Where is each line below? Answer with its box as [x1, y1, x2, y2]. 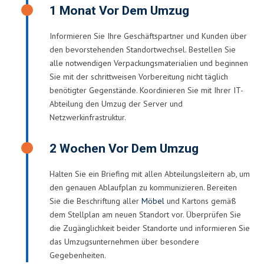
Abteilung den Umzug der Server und [49, 98, 183, 109]
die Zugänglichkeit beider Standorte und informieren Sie [49, 222, 250, 233]
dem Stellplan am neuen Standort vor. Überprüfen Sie [49, 209, 241, 220]
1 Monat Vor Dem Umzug [49, 1, 189, 20]
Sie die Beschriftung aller [49, 195, 141, 206]
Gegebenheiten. [49, 249, 106, 260]
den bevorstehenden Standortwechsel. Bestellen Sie [49, 44, 236, 55]
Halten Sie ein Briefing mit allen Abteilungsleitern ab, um [49, 168, 250, 179]
